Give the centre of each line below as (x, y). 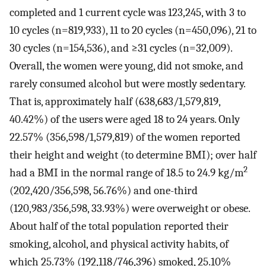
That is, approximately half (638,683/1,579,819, (115, 102)
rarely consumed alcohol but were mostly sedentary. (127, 84)
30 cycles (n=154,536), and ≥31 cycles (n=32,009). (121, 48)
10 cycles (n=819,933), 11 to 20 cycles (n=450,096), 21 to (133, 31)
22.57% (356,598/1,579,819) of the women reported (125, 137)
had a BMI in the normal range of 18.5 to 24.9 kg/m (126, 173)
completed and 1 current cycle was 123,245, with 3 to (128, 13)
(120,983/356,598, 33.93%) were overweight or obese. (130, 209)
